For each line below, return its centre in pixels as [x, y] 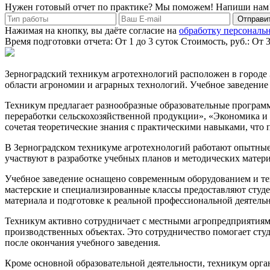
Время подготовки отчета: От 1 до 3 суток [93, 41]
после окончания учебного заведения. [83, 242]
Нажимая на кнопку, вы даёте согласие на [92, 30]
